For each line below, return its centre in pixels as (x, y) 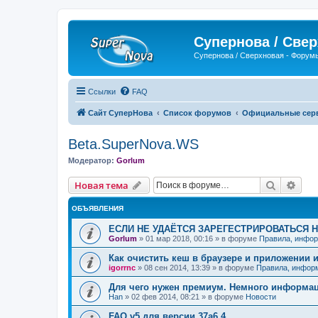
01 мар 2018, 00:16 (179, 238)
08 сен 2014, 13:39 (177, 268)
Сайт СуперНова (120, 113)
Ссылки (102, 91)
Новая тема (102, 185)
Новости (261, 297)
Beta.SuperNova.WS (133, 144)
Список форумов (197, 113)
